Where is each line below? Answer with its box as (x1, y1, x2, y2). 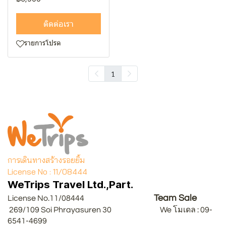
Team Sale (154, 193, 197, 203)
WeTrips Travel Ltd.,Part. (8, 178, 133, 191)
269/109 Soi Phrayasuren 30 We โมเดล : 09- (8, 206, 212, 214)
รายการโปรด (24, 40, 61, 47)
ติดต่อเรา (43, 19, 74, 29)
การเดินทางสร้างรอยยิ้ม (8, 155, 85, 165)
